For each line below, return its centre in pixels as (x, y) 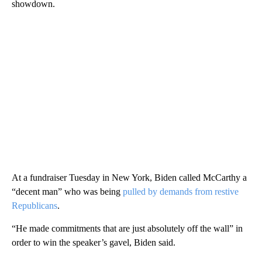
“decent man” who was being (67, 191)
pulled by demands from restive (181, 191)
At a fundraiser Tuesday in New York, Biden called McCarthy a (129, 177)
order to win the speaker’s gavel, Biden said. (94, 242)
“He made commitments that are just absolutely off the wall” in (127, 228)
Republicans (35, 205)
